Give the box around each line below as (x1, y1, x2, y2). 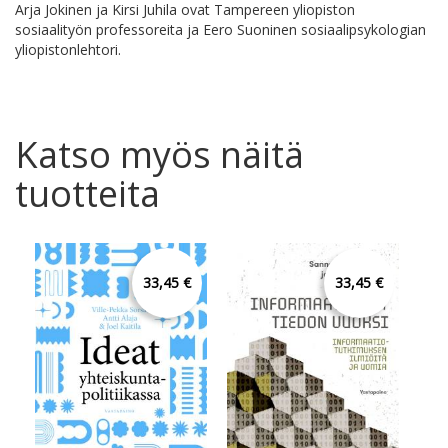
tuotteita (15, 169, 160, 219)
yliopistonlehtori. (15, 40, 121, 60)
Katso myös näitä (15, 130, 304, 180)
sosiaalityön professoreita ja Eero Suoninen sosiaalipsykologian (15, 20, 426, 40)
